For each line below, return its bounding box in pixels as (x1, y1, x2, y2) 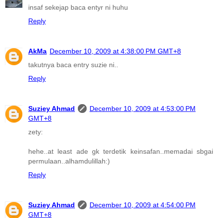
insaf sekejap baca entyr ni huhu (28, 3, 128, 12)
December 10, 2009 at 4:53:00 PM (90, 105, 196, 113)
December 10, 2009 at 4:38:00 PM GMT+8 (50, 47, 181, 55)
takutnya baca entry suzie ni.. (28, 61, 118, 69)
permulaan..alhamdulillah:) (28, 157, 110, 165)
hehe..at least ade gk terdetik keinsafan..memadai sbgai (28, 147, 213, 156)
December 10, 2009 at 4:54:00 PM (90, 201, 196, 209)
